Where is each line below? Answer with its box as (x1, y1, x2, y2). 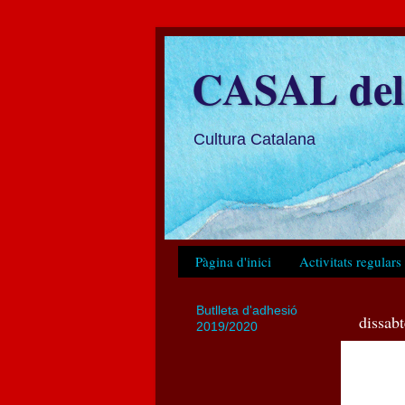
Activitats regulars (298, 252, 401, 271)
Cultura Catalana (193, 130, 316, 148)
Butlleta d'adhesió (196, 304, 297, 318)
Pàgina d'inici (194, 252, 271, 271)
